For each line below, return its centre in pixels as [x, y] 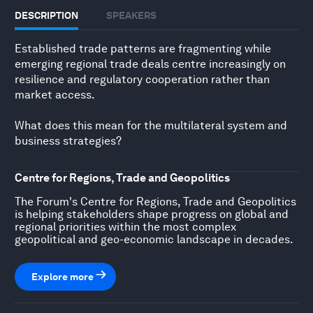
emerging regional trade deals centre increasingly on [150, 64]
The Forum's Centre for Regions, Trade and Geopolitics [155, 201]
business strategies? [68, 140]
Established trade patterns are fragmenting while [143, 48]
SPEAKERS [131, 15]
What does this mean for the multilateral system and [151, 125]
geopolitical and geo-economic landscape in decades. [154, 239]
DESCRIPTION [46, 15]
